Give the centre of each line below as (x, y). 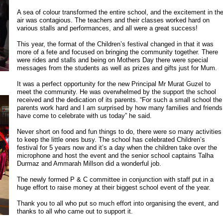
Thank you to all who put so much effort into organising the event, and (117, 203)
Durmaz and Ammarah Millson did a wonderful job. (89, 164)
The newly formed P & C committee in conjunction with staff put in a (115, 179)
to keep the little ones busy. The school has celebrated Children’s (111, 140)
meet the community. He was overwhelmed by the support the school (116, 92)
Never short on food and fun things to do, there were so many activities (119, 132)
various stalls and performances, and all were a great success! (107, 28)
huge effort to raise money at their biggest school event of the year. (113, 187)
